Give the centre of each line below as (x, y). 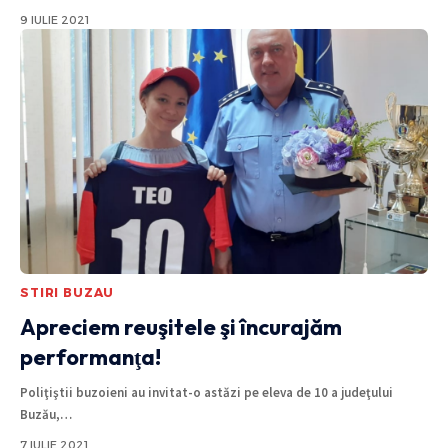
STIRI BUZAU (67, 292)
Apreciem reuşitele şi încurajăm (181, 326)
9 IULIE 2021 (54, 19)
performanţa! (90, 356)
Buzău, (40, 414)
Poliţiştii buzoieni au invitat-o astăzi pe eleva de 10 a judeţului (206, 392)
